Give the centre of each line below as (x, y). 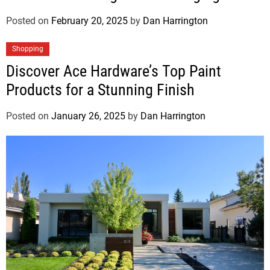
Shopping (28, 49)
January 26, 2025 (88, 116)
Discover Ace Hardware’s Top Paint (114, 71)
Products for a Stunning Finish (100, 90)
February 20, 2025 (89, 21)
